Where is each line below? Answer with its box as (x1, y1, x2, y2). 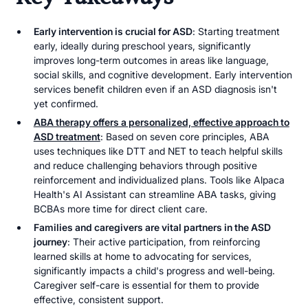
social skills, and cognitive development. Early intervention (33, 69, 292, 81)
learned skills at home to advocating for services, (33, 250, 252, 262)
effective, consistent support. (33, 293, 164, 305)
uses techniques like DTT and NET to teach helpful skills (33, 144, 283, 157)
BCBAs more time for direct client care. (33, 202, 208, 214)
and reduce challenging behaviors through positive (33, 159, 257, 171)
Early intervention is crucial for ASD (33, 25, 192, 38)
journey (33, 235, 67, 247)
